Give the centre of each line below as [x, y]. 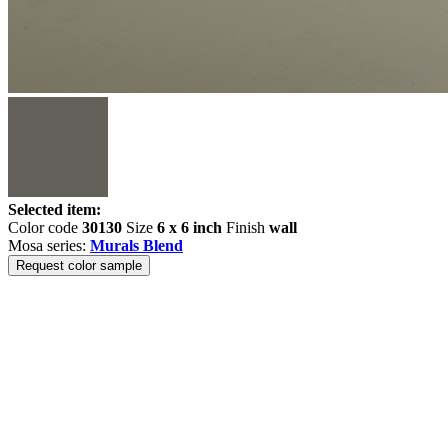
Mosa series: [49, 245]
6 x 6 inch [189, 227]
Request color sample [79, 265]
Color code [45, 227]
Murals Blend [136, 245]
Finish [245, 227]
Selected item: [54, 209]
